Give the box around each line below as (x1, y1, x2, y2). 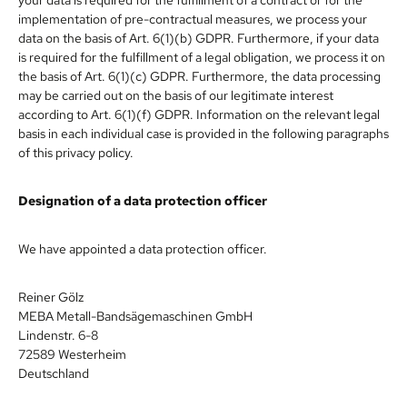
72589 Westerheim (18, 345, 126, 362)
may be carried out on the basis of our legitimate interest (18, 86, 333, 104)
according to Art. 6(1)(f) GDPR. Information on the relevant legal (18, 105, 380, 123)
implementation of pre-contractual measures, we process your (18, 10, 367, 27)
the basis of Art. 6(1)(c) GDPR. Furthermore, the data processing (18, 67, 381, 84)
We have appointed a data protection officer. (18, 240, 267, 257)
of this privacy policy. (18, 144, 134, 161)
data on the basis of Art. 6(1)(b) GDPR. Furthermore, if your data (18, 29, 379, 46)
